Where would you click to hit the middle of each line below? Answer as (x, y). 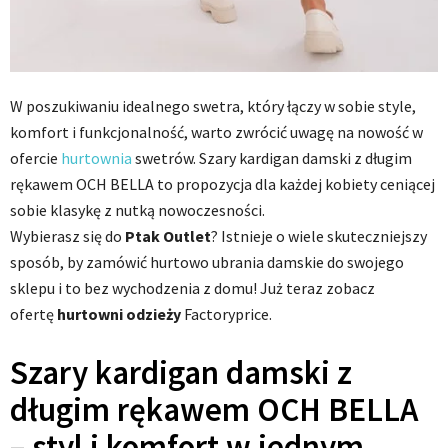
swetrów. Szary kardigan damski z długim (272, 158)
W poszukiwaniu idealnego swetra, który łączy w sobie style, (213, 106)
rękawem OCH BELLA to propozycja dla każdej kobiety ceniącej (222, 184)
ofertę (33, 314)
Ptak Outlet (168, 236)
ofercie (35, 158)
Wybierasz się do (67, 236)
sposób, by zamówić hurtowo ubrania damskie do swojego (207, 262)
